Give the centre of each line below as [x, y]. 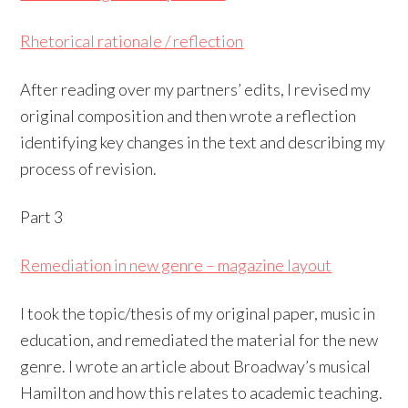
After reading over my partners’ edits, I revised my [196, 89]
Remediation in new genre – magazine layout [176, 265]
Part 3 [42, 216]
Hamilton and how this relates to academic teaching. [202, 392]
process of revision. [89, 168]
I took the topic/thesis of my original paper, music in [198, 313]
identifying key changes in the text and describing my [203, 142]
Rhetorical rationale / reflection [132, 41]
